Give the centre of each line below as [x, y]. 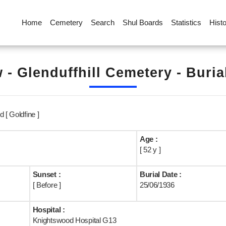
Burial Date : [160, 174]
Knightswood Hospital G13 [74, 220]
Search [102, 22]
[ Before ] [47, 185]
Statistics [186, 22]
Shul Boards [143, 22]
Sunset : [47, 174]
